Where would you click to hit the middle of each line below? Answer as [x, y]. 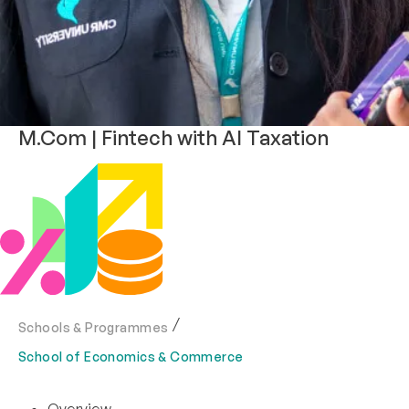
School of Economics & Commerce [131, 357]
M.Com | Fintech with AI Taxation [173, 138]
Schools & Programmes [94, 328]
